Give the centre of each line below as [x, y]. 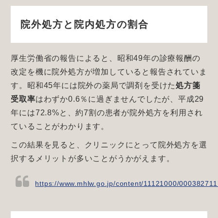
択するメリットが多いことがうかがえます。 [93, 159]
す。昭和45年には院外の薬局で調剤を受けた [93, 86]
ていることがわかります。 [60, 127]
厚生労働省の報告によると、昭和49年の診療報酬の [106, 58]
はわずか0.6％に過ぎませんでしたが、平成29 [120, 99]
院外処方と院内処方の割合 [85, 25]
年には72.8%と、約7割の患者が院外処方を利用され [107, 113]
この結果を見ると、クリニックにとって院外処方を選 [109, 145]
